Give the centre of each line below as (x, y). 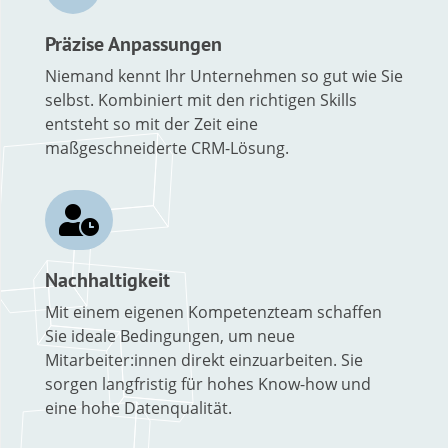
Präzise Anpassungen (133, 43)
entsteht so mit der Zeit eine (151, 123)
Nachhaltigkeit (107, 279)
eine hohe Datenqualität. (138, 407)
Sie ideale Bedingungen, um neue (169, 335)
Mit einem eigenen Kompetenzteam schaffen (213, 311)
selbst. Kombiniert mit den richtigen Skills (200, 99)
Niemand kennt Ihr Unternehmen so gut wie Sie (223, 75)
